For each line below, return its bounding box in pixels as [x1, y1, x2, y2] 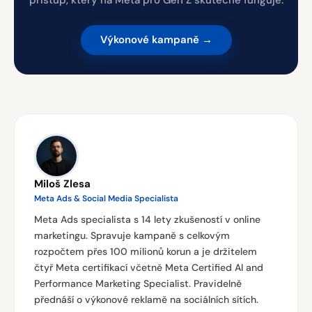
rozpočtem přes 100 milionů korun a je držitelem [34, 245, 257, 258]
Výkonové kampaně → [100, 33, 212, 47]
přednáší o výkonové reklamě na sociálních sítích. [34, 293, 258, 306]
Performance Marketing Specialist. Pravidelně [34, 277, 242, 290]
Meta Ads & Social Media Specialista [34, 193, 178, 204]
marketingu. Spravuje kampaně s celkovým [34, 229, 230, 242]
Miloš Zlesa [34, 177, 91, 191]
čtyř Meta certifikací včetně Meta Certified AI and [34, 261, 263, 274]
